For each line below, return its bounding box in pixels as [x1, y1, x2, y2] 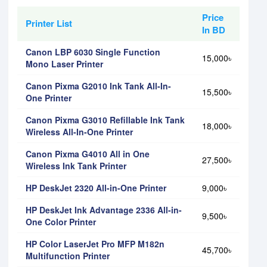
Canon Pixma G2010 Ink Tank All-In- [26, 79, 171, 92]
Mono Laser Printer [26, 57, 103, 70]
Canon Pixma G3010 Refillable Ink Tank [26, 113, 185, 126]
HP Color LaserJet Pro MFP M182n [26, 237, 164, 250]
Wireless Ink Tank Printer [26, 159, 126, 172]
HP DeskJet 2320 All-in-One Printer [26, 181, 166, 194]
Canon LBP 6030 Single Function [26, 45, 160, 58]
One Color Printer [26, 215, 96, 228]
